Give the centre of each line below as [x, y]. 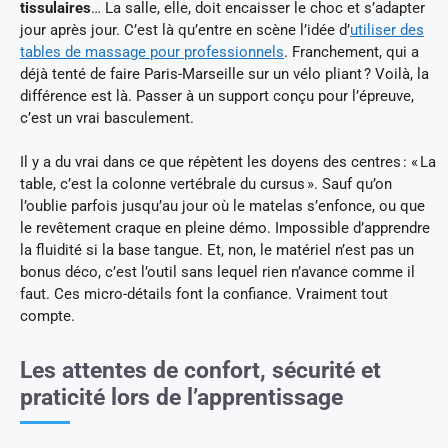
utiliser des [387, 29]
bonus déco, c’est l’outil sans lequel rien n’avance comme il [217, 272]
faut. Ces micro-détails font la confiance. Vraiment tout [204, 294]
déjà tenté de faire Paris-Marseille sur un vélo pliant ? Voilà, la [224, 73]
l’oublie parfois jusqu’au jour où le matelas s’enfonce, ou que [222, 206]
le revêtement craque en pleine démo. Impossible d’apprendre [225, 228]
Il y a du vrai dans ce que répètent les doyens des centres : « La [228, 162]
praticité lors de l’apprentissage [181, 398]
